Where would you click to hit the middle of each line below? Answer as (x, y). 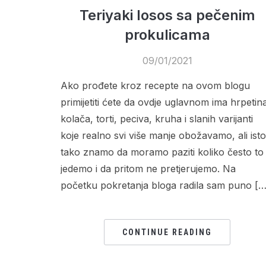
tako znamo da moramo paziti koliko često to (162, 152)
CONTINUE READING (167, 232)
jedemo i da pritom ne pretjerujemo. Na (148, 168)
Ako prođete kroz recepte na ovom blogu (155, 85)
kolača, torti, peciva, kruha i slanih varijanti (157, 118)
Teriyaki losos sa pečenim (167, 15)
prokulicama (167, 34)
